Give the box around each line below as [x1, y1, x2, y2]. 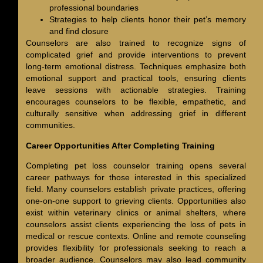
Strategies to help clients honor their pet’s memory [49, 15, 246, 25]
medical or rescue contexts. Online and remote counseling [25, 231, 246, 241]
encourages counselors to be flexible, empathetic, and [25, 97, 246, 107]
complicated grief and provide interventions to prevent [25, 50, 246, 60]
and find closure [49, 26, 109, 36]
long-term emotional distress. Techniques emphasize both [25, 62, 246, 72]
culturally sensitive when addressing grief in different [25, 109, 246, 119]
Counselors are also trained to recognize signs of [25, 38, 246, 48]
